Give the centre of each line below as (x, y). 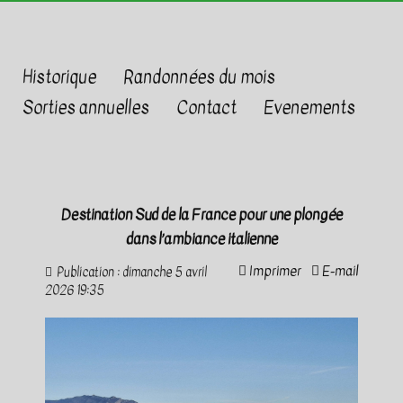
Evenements (309, 108)
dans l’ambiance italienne (201, 239)
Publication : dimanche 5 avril (130, 272)
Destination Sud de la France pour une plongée (201, 215)
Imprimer (274, 271)
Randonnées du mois (199, 77)
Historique (59, 77)
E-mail (339, 271)
